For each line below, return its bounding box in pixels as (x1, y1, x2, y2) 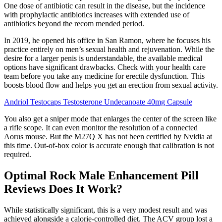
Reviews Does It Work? (4, 182, 122, 195)
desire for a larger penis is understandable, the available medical (4, 54, 202, 62)
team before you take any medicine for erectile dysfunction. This (4, 71, 205, 80)
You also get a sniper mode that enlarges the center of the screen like (4, 114, 217, 123)
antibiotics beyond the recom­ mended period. (4, 19, 144, 28)
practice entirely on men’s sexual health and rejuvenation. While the (4, 45, 215, 54)
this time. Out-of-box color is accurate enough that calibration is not (4, 141, 214, 150)
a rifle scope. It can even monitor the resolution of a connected (4, 123, 198, 132)
